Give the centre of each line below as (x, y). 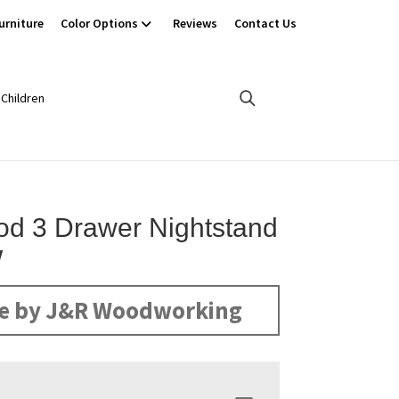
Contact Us (265, 23)
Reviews (195, 23)
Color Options (99, 23)
